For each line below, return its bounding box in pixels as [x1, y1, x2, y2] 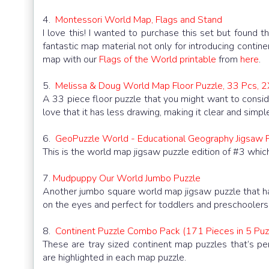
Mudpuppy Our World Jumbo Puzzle [53, 172, 201, 186]
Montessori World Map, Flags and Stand [55, 13, 222, 27]
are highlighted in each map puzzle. [43, 251, 186, 265]
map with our [43, 53, 99, 67]
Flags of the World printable [99, 53, 216, 67]
